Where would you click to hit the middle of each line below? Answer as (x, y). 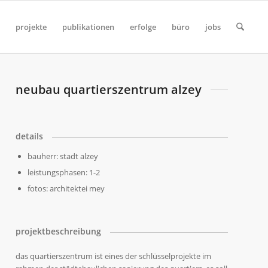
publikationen (88, 27)
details (30, 136)
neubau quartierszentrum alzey (109, 89)
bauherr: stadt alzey (63, 156)
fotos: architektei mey (66, 188)
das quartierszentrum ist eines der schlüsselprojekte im (114, 256)
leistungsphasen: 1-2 (64, 172)
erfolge (143, 27)
